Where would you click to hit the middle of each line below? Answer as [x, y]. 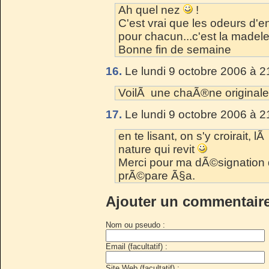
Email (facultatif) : [137, 246]
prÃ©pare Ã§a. [157, 175]
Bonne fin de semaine [175, 49]
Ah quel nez [151, 10]
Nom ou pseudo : [135, 225]
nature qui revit [158, 149]
